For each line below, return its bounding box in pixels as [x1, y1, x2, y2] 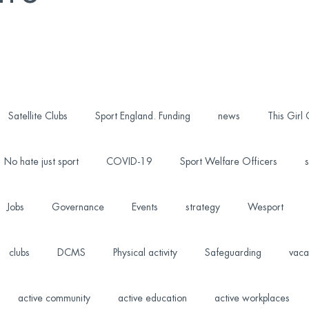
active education [117, 293, 187, 303]
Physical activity [112, 248, 177, 257]
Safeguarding [204, 248, 261, 257]
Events [131, 202, 158, 212]
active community [17, 293, 90, 303]
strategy [185, 202, 220, 212]
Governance [51, 202, 104, 212]
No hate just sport [3, 157, 79, 166]
